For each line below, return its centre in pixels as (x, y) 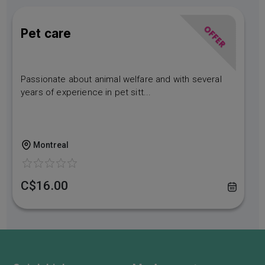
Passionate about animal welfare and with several (121, 79)
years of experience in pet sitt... (86, 92)
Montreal (51, 145)
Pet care (46, 33)
